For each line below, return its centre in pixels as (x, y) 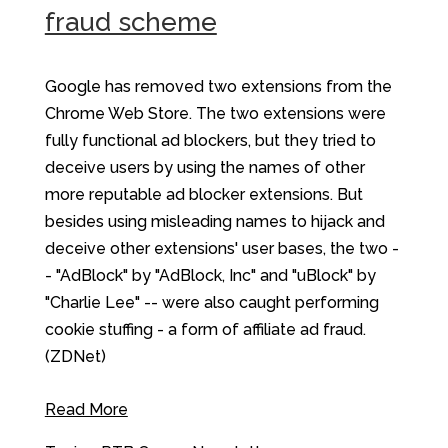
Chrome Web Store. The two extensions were (215, 114)
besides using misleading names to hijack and (214, 222)
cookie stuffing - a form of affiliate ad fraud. (205, 330)
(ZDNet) (75, 357)
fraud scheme (130, 21)
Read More (86, 410)
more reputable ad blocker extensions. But (203, 195)
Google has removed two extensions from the (218, 87)
